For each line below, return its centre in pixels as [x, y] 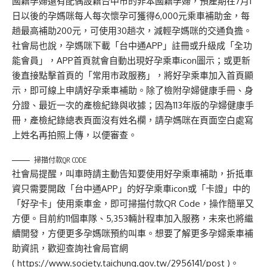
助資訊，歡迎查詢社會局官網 [70, 249]
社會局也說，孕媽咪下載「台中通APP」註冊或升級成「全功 [132, 46]
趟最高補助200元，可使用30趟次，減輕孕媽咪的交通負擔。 [132, 31]
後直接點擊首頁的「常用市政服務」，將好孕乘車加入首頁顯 [133, 76]
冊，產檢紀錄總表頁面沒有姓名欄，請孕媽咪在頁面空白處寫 [133, 120]
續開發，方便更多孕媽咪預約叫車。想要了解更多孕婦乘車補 [133, 234]
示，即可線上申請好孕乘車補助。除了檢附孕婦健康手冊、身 [133, 91]
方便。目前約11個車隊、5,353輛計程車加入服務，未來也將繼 [133, 219]
